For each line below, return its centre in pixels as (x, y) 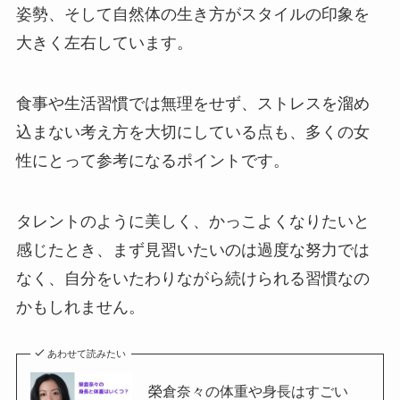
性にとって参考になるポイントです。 (152, 161)
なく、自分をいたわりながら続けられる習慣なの (192, 279)
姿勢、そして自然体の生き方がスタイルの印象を (192, 15)
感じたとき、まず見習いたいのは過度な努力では (192, 250)
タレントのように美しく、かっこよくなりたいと (192, 222)
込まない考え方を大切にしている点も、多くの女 (192, 133)
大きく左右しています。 (104, 43)
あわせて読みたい (87, 353)
